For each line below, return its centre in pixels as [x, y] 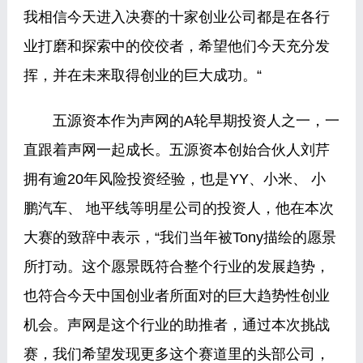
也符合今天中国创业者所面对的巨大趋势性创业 [176, 296]
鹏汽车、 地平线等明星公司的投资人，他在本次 [178, 208]
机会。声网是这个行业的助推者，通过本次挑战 [176, 325]
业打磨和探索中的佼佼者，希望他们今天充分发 [176, 46]
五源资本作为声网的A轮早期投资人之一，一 [181, 121]
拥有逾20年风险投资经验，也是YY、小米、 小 [174, 179]
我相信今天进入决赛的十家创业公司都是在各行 [176, 17]
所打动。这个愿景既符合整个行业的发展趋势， [176, 267]
